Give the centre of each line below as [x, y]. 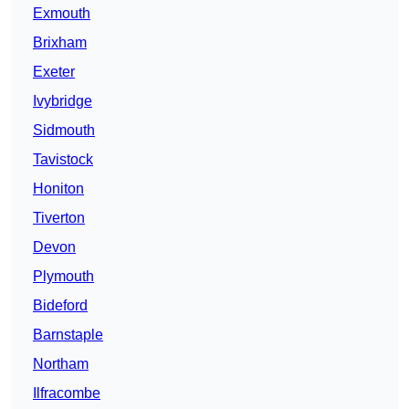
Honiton [58, 189]
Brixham [60, 43]
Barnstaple [68, 335]
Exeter [54, 72]
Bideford [60, 306]
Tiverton [59, 218]
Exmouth [62, 14]
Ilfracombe [67, 393]
